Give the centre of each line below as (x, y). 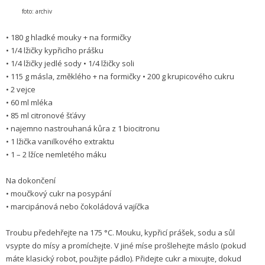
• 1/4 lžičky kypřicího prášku (55, 50)
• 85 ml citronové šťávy (46, 115)
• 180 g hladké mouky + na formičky (69, 37)
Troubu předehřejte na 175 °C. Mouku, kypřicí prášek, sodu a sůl (120, 232)
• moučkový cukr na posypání (59, 193)
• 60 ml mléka (29, 102)
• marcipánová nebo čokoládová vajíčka (77, 206)
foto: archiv (30, 11)
